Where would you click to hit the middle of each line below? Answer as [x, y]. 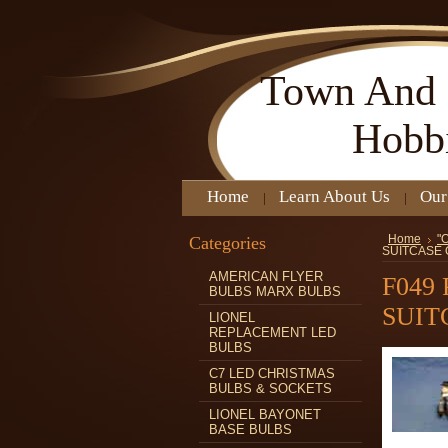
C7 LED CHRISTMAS [272, 373]
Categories [227, 243]
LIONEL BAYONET [265, 414]
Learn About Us [334, 196]
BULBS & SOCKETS [270, 388]
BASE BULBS [250, 429]
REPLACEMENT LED [272, 332]
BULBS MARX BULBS [275, 291]
